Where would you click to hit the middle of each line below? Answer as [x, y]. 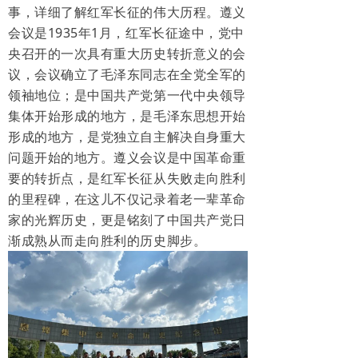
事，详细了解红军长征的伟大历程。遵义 [127, 12]
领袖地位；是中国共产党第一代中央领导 [127, 95]
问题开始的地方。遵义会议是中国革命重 [127, 158]
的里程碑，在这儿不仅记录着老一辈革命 [127, 199]
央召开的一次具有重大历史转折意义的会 [127, 54]
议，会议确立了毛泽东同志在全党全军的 [127, 75]
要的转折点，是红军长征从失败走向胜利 [127, 179]
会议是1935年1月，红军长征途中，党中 [126, 33]
